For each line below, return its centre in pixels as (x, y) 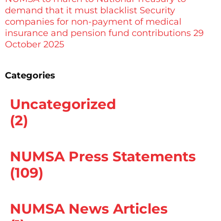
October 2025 (35, 44)
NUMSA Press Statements (103, 156)
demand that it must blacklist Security (90, 10)
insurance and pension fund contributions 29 (104, 33)
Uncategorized (63, 104)
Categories (30, 75)
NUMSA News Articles (89, 208)
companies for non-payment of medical (93, 21)
